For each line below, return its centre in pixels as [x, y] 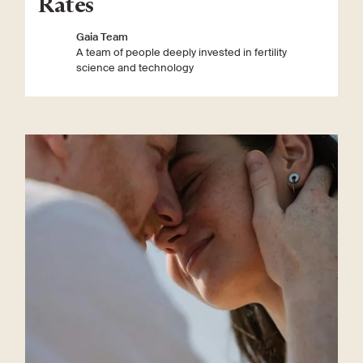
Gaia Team [102, 37]
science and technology [135, 68]
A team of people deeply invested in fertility [182, 53]
